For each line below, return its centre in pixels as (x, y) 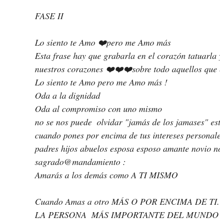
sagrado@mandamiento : (80, 162)
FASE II (49, 16)
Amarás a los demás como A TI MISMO (106, 175)
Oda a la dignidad (69, 96)
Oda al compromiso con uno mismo (100, 109)
